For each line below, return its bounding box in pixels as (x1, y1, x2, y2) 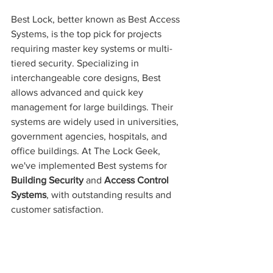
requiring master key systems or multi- (11, 43, 172, 54)
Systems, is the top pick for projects (11, 29, 164, 40)
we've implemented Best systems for (11, 160, 169, 171)
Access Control (104, 175, 171, 186)
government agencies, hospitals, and (11, 131, 169, 142)
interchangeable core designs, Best (11, 73, 163, 83)
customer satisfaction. (11, 204, 104, 215)
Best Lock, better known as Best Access (11, 14, 182, 25)
